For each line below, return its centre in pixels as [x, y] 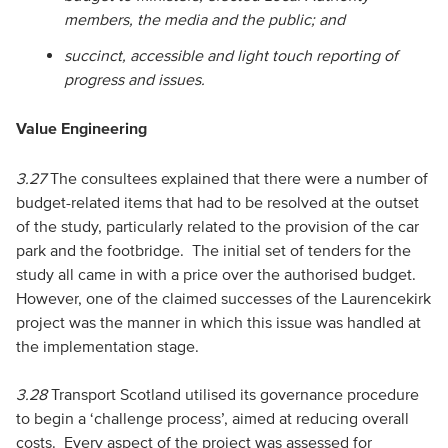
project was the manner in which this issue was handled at [218, 322]
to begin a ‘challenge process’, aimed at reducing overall [212, 418]
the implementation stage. [111, 346]
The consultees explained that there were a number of [238, 178]
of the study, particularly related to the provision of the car [217, 226]
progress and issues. [134, 79]
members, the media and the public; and [204, 19]
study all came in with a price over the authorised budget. [217, 274]
